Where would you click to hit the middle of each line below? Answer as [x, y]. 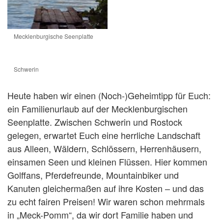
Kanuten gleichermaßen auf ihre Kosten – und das [106, 188]
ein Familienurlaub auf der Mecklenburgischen [97, 108]
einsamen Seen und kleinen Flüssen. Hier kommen [107, 161]
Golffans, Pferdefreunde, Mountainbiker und [93, 175]
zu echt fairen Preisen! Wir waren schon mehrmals [106, 201]
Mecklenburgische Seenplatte [54, 36]
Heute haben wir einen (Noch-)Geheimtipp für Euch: [109, 95]
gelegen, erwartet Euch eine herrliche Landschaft [104, 135]
